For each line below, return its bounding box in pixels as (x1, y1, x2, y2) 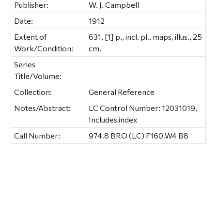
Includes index (89, 114, 138, 124)
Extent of (14, 31, 47, 41)
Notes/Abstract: (14, 103, 71, 112)
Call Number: (14, 130, 61, 140)
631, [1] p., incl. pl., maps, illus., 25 (89, 31, 202, 41)
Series (14, 59, 36, 69)
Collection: (14, 87, 52, 96)
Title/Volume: (14, 71, 62, 80)
